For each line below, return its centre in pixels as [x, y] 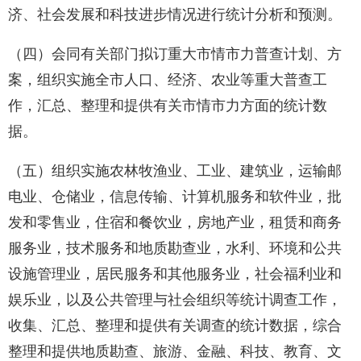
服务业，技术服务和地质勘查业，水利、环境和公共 [175, 249]
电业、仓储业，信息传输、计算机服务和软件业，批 [175, 197]
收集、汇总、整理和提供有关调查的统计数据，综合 [175, 326]
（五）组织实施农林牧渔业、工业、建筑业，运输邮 [175, 171]
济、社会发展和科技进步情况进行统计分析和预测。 [175, 15]
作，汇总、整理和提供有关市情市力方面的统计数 [168, 106]
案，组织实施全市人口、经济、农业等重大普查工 [168, 80]
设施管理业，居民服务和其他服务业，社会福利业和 [175, 274]
